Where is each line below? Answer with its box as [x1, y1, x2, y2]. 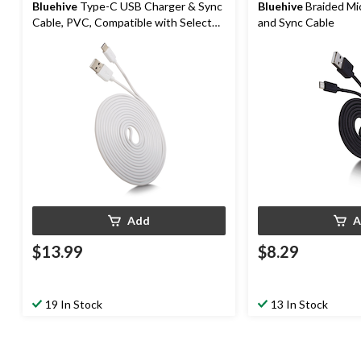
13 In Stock [271, 297, 328, 312]
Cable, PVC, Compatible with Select [32, 15, 212, 30]
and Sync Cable [258, 15, 334, 30]
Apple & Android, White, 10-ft [32, 31, 182, 46]
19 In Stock [45, 297, 102, 312]
